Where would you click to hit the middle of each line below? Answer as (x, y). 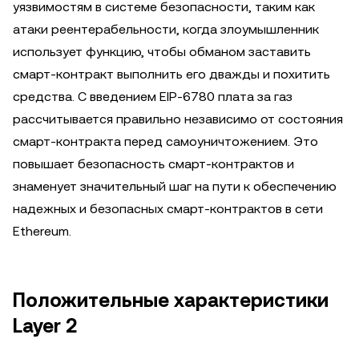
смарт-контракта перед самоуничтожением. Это (165, 141)
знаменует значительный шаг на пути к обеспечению (175, 186)
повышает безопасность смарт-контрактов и (153, 164)
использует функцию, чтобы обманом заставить (162, 52)
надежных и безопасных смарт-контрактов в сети (168, 209)
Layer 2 (45, 326)
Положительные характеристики (171, 301)
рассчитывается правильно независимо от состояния (178, 119)
